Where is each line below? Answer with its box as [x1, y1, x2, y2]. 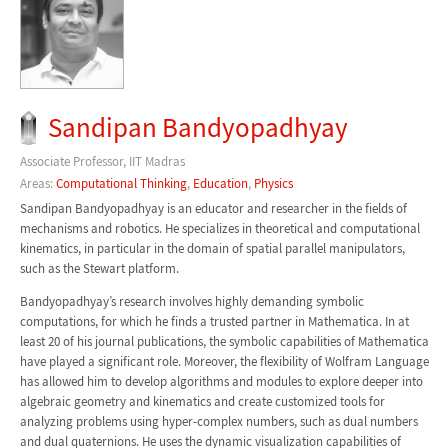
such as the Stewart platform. [19, 259, 179, 277]
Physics [253, 175, 293, 193]
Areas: [19, 175, 56, 193]
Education [192, 175, 248, 193]
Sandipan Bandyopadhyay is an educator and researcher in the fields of [19, 199, 407, 217]
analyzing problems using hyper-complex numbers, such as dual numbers [19, 412, 418, 430]
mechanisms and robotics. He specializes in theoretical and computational [19, 219, 420, 237]
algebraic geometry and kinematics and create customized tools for [19, 392, 385, 410]
